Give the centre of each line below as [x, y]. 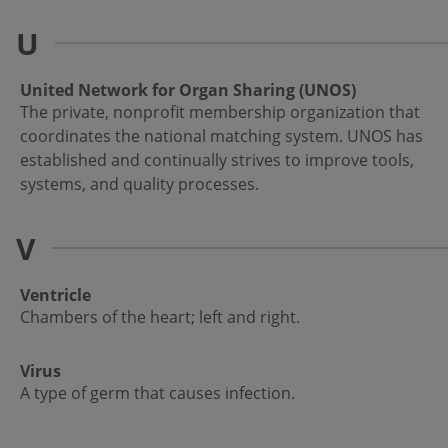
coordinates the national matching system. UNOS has [221, 136]
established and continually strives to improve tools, [217, 160]
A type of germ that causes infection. [157, 393]
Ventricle [55, 295]
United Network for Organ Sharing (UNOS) [188, 90]
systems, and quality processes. [139, 184]
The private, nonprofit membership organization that [220, 112]
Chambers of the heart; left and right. [160, 317]
